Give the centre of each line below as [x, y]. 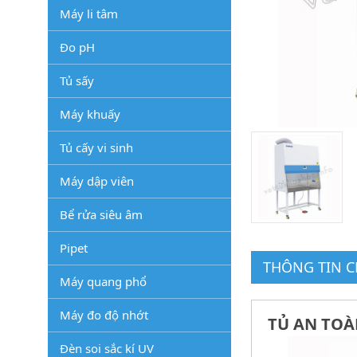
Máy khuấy [90, 114]
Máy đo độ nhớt [104, 315]
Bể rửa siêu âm [101, 214]
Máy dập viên [97, 181]
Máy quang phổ [103, 281]
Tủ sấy [77, 80]
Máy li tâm [89, 14]
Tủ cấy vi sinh [96, 147]
